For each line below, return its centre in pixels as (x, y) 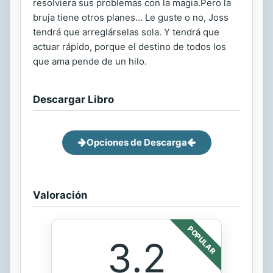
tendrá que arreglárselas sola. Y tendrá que (126, 32)
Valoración (60, 195)
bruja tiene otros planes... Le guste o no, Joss (131, 17)
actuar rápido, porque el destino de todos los (129, 46)
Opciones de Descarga (136, 142)
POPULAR (202, 239)
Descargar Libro (73, 99)
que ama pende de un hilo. (90, 61)
